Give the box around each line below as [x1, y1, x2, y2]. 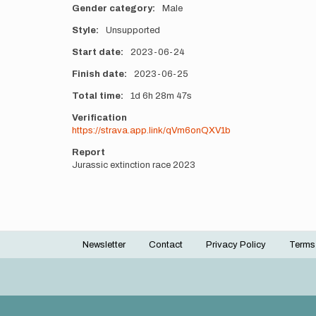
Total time [72, 91, 121, 101]
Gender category [72, 4, 152, 13]
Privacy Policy [206, 240, 266, 250]
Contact [149, 240, 183, 250]
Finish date [72, 69, 124, 79]
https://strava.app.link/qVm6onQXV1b [72, 126, 231, 135]
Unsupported [105, 25, 160, 35]
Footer [72, 244, 132, 262]
